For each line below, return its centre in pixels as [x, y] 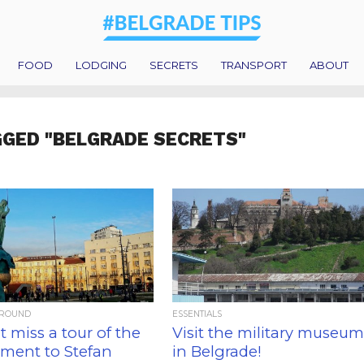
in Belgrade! [217, 351]
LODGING [101, 65]
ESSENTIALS [197, 314]
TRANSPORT [254, 65]
